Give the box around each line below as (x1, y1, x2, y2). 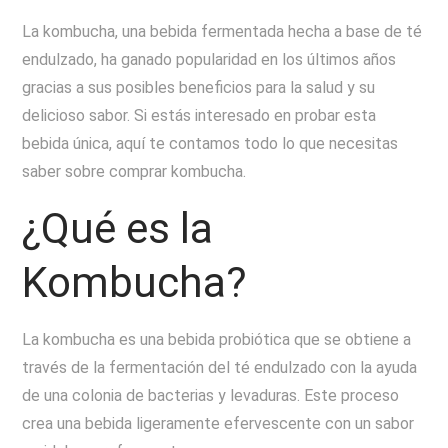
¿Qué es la (22, 204, 214, 253)
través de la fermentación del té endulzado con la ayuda (22, 358, 418, 377)
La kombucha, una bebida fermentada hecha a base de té (22, 22, 423, 41)
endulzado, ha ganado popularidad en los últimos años (22, 50, 397, 69)
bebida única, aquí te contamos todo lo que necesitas (22, 134, 399, 153)
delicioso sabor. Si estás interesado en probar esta (22, 106, 377, 125)
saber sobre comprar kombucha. (22, 162, 247, 181)
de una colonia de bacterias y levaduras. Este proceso (22, 386, 400, 405)
